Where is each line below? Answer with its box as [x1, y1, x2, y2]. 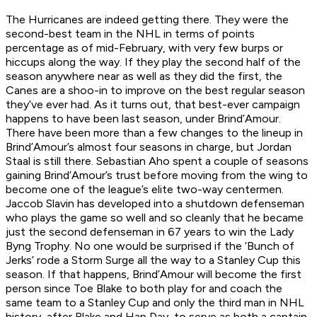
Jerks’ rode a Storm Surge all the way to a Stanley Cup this [6, 253, 301, 267]
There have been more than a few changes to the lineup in [6, 126, 303, 140]
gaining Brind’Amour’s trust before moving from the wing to [6, 168, 308, 183]
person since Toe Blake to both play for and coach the [6, 282, 282, 296]
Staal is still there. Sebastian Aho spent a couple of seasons [6, 154, 309, 168]
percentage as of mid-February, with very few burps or [6, 41, 283, 55]
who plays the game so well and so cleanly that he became [6, 211, 304, 225]
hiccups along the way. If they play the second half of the [6, 55, 301, 69]
